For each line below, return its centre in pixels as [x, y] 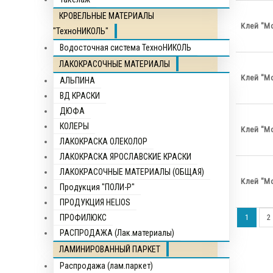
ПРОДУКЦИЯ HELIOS [95, 202]
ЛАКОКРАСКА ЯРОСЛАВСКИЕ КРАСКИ [126, 157]
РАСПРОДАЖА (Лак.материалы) [117, 233]
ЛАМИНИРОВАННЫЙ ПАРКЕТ [110, 249]
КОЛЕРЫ [74, 126]
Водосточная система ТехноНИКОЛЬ [126, 48]
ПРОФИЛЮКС [83, 218]
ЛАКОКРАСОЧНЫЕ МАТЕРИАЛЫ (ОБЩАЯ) [132, 172]
